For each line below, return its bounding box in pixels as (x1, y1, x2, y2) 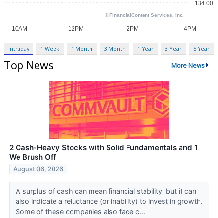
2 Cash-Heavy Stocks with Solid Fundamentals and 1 (9, 143, 198, 153)
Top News (4, 57, 54, 73)
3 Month (104, 45, 126, 53)
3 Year (165, 45, 182, 53)
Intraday (8, 45, 29, 53)
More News (171, 60, 205, 70)
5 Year (193, 45, 210, 53)
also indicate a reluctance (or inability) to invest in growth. (15, 197, 203, 206)
